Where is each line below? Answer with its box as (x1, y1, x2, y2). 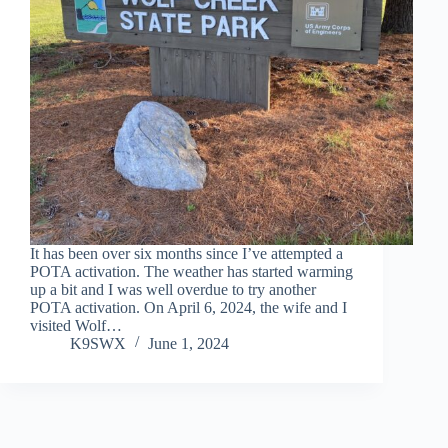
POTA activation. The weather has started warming (30, 262, 353, 280)
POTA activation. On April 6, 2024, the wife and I (30, 298, 347, 316)
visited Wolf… (30, 316, 122, 334)
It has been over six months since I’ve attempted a (30, 244, 343, 262)
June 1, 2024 (148, 334, 229, 352)
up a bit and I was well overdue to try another (30, 280, 316, 298)
